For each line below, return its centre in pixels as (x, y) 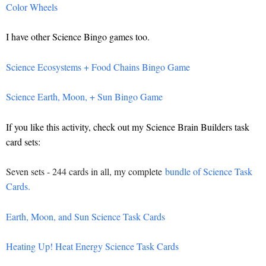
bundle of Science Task (209, 172)
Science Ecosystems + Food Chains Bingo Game (98, 66)
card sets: (23, 141)
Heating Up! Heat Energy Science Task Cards (92, 246)
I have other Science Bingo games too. (78, 36)
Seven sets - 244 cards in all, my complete (85, 172)
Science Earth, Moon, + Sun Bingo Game (84, 97)
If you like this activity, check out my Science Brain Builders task (128, 126)
